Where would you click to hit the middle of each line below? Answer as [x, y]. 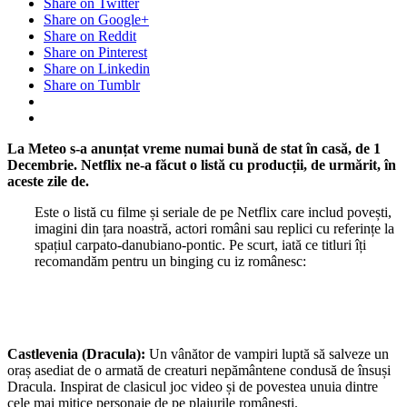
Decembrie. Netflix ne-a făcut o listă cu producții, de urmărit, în [202, 164]
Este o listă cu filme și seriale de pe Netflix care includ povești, [213, 212]
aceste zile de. [50, 181]
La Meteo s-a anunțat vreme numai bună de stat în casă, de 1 [194, 148]
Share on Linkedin [97, 68]
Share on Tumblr [92, 84]
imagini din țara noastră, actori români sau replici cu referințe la [214, 228]
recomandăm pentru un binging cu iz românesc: [170, 261]
